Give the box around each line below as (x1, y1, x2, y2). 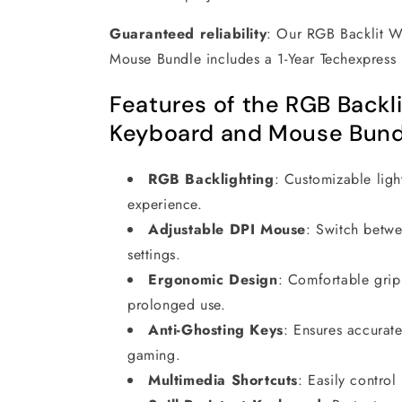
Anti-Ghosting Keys (148, 319, 284, 340)
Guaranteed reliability (109, 22, 267, 44)
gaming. (127, 344, 181, 365)
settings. (127, 243, 181, 265)
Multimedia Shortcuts (148, 369, 298, 390)
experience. (127, 193, 203, 214)
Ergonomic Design (148, 268, 278, 290)
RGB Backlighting (148, 168, 275, 189)
